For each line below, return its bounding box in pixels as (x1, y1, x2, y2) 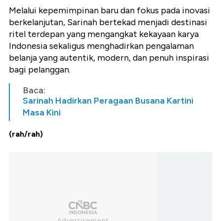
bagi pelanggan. (9, 64, 71, 75)
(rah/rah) (9, 129, 43, 139)
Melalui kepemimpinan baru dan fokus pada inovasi (9, 5, 210, 16)
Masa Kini (23, 107, 61, 118)
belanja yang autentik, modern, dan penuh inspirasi (9, 52, 209, 64)
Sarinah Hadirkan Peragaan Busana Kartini (23, 95, 193, 107)
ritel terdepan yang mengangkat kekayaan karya (9, 29, 199, 40)
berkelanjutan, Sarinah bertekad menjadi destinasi (9, 17, 207, 28)
